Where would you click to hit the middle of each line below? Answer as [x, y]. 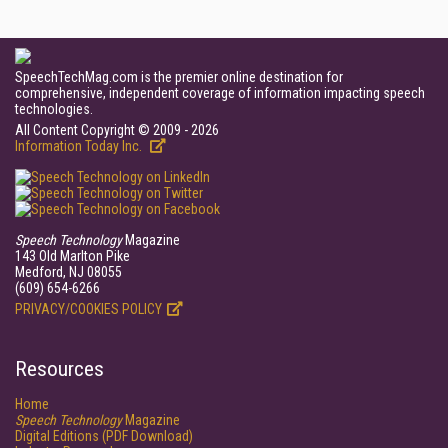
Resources [59, 369]
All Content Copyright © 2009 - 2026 [117, 130]
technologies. [54, 109]
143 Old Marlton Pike [72, 256]
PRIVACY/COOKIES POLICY [88, 309]
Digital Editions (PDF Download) [104, 436]
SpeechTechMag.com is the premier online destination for [179, 77]
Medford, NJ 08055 [68, 272]
